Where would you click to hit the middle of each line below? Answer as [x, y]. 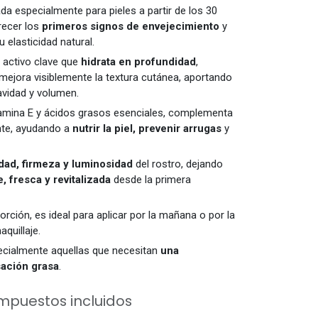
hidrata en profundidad [138, 62]
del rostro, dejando [178, 164]
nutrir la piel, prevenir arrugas [147, 129]
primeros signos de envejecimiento [131, 27]
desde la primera [151, 180]
